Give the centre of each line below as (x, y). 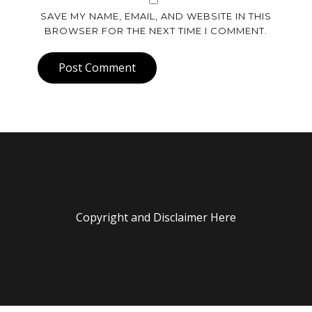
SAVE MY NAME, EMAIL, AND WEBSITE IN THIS (156, 16)
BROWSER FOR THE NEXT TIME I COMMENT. (156, 31)
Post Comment (97, 68)
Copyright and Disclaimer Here (156, 217)
